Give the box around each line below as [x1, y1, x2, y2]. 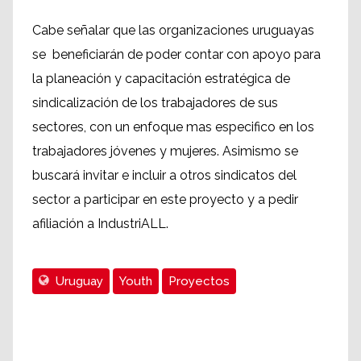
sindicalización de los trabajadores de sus [32, 95, 278, 111]
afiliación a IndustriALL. [32, 216, 168, 232]
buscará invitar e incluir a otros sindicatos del [32, 168, 297, 184]
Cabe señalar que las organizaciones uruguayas [32, 23, 314, 39]
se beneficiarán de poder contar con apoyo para [32, 47, 321, 63]
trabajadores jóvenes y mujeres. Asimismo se [32, 143, 298, 160]
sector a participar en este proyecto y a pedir [32, 192, 298, 208]
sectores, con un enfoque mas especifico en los [32, 119, 314, 135]
